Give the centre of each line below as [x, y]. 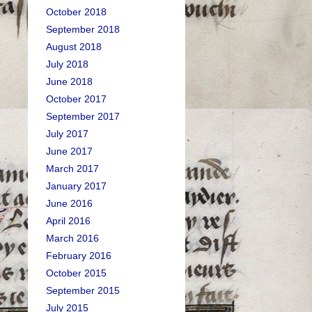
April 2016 [68, 221]
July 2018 [67, 64]
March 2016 [72, 238]
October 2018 [76, 12]
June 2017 [69, 151]
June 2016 [69, 203]
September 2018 [83, 29]
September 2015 [83, 290]
